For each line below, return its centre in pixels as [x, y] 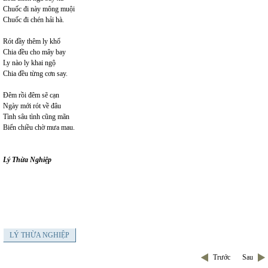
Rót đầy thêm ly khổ [32, 41]
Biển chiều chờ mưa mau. [39, 127]
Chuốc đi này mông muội [39, 9]
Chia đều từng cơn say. [35, 74]
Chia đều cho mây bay [34, 52]
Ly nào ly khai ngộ [29, 63]
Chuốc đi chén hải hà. [33, 20]
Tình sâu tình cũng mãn [36, 117]
